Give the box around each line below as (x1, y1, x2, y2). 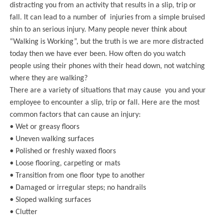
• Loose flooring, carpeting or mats (10, 159, 120, 167)
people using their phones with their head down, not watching (10, 62, 205, 70)
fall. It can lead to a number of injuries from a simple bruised (10, 13, 205, 21)
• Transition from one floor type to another (10, 171, 145, 180)
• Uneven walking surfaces (10, 135, 94, 143)
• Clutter (10, 208, 37, 216)
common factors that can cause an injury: (10, 110, 141, 119)
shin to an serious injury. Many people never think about (10, 25, 187, 34)
